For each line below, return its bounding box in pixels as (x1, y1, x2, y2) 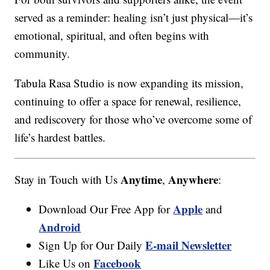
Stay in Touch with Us (14, 172, 121, 187)
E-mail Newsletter (145, 237, 232, 254)
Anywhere (168, 171, 219, 188)
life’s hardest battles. (14, 130, 106, 145)
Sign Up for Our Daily (39, 237, 146, 253)
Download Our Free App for (39, 201, 174, 217)
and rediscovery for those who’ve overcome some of (14, 111, 253, 127)
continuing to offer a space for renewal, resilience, (14, 93, 242, 109)
